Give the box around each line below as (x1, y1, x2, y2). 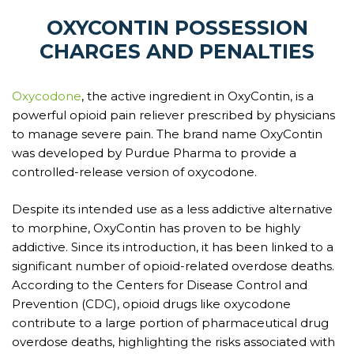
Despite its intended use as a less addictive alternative (12, 201, 333, 217)
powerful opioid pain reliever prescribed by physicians (12, 107, 335, 122)
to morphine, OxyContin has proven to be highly (12, 220, 300, 235)
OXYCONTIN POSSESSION (46, 16, 308, 40)
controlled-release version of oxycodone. (12, 164, 257, 179)
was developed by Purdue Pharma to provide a (12, 145, 296, 160)
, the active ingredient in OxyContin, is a (81, 88, 314, 104)
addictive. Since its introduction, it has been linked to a (12, 239, 333, 254)
